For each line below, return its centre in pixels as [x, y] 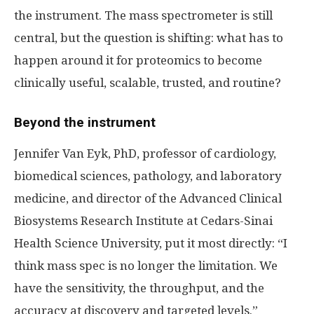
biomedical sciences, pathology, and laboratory [148, 176]
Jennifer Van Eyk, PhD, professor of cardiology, [145, 153]
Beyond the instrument [85, 122]
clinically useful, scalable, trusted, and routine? [148, 83]
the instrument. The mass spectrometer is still [143, 15]
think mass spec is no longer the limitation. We [146, 266]
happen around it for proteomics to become [138, 60]
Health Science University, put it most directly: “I [151, 243]
